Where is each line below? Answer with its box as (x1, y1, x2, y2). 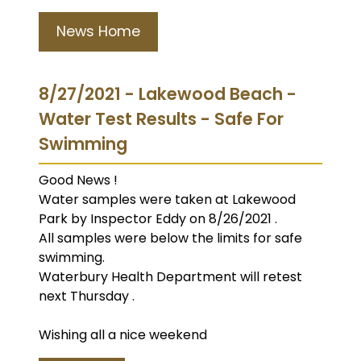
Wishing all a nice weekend (39, 325, 210, 344)
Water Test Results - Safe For (39, 106, 284, 131)
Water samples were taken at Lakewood (39, 189, 296, 209)
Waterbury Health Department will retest (39, 267, 302, 286)
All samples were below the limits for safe (39, 228, 302, 247)
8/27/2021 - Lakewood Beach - (39, 81, 297, 106)
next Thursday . (39, 286, 135, 305)
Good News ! (39, 170, 118, 189)
